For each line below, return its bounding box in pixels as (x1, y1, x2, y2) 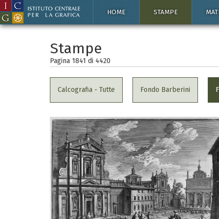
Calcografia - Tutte (58, 86, 115, 94)
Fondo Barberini (140, 86, 190, 94)
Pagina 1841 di (50, 57, 95, 65)
